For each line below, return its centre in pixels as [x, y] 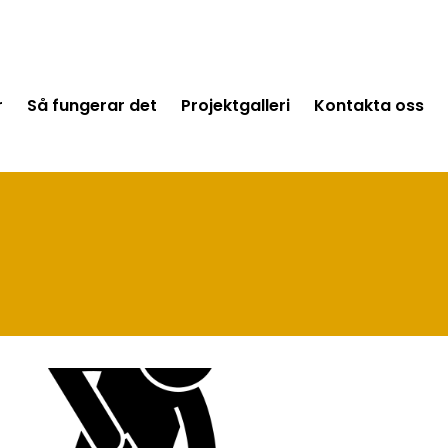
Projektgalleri [235, 105]
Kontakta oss [369, 105]
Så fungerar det [92, 105]
